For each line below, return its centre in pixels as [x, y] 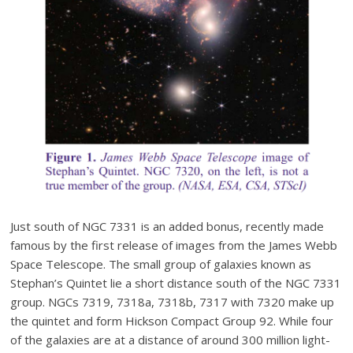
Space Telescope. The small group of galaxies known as [161, 264]
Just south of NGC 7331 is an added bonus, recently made [167, 226]
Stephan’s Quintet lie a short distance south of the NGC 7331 [176, 282]
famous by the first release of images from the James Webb [174, 245]
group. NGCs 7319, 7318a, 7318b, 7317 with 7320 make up [173, 301]
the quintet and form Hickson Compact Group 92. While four [172, 320]
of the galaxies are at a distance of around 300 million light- [171, 339]
